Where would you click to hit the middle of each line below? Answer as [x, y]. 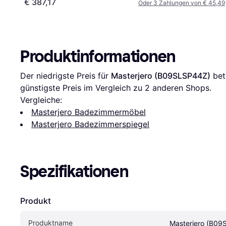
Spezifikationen [74, 171]
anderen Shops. [181, 88]
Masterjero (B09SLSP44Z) [161, 75]
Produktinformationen [98, 56]
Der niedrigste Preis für [66, 75]
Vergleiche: [41, 100]
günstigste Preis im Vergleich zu [82, 88]
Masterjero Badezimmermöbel [89, 112]
